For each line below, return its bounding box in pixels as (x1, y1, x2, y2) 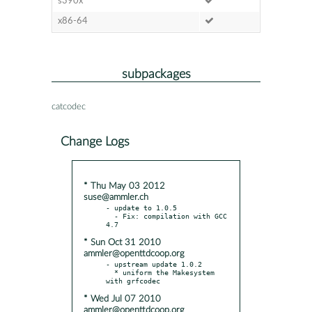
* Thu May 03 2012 (84, 181, 165, 191)
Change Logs (61, 135, 130, 148)
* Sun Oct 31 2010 (84, 237, 161, 247)
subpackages (121, 68, 191, 80)
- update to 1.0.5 (106, 203, 177, 212)
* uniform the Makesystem (106, 267, 114, 276)
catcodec (52, 102, 86, 111)
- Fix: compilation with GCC (106, 211, 114, 220)
